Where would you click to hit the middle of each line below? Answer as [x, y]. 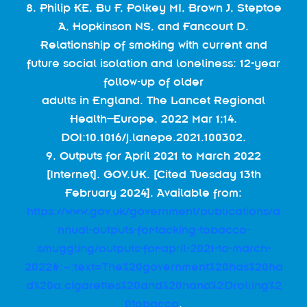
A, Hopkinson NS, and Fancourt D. [153, 26]
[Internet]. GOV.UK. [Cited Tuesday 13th [153, 174]
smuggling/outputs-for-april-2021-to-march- [153, 248]
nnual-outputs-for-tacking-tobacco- [153, 230]
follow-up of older [153, 82]
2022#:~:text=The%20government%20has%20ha [153, 267]
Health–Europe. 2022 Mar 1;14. [153, 119]
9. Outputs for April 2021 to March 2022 [153, 156]
